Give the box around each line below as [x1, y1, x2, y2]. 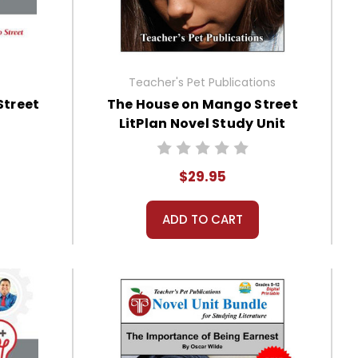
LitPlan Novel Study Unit [118, 113, 286, 133]
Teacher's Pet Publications [129, 74, 276, 90]
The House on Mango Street [106, 94, 298, 113]
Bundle [177, 133, 227, 152]
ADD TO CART [161, 210, 243, 228]
